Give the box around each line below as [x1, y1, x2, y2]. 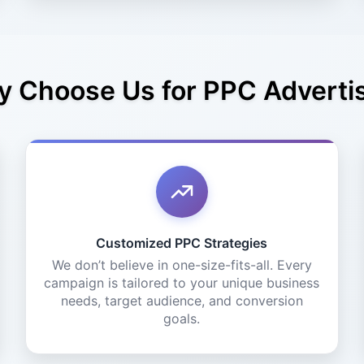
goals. [163, 310, 201, 327]
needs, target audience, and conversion [60, 292, 303, 309]
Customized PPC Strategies [96, 235, 268, 251]
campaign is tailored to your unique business [44, 275, 320, 291]
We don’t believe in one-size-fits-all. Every [51, 257, 312, 273]
